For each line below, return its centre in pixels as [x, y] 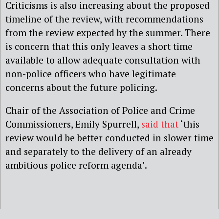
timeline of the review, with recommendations [104, 19]
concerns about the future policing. [81, 87]
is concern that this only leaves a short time [99, 46]
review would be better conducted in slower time [109, 137]
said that [160, 124]
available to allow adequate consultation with [103, 60]
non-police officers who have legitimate [91, 73]
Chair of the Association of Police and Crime [100, 110]
